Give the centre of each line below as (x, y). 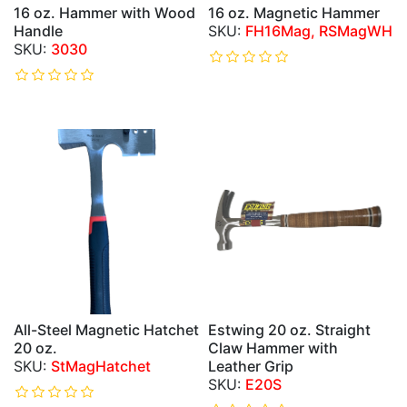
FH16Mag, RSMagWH (319, 31)
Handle (38, 31)
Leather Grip (251, 366)
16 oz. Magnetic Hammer (294, 13)
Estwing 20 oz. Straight (289, 330)
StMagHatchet (101, 366)
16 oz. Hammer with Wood (104, 13)
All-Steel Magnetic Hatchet (106, 330)
